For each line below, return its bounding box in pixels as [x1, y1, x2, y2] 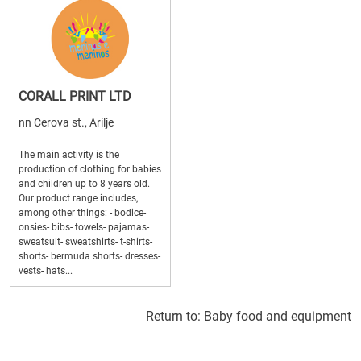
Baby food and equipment [204, 309, 351, 324]
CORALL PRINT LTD [19, 89, 131, 104]
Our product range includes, [19, 193, 138, 204]
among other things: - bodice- [19, 207, 146, 218]
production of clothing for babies [19, 164, 161, 175]
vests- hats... [19, 265, 73, 276]
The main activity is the [19, 149, 119, 160]
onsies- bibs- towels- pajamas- [19, 222, 149, 233]
